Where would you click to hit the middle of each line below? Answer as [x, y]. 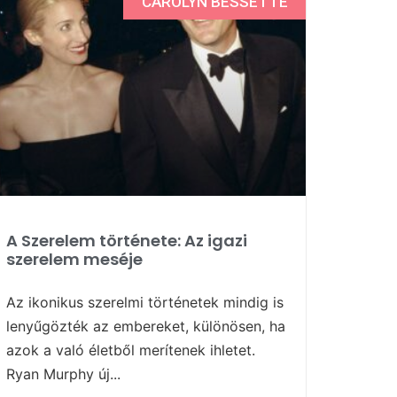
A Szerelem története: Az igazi [127, 240]
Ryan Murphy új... [63, 374]
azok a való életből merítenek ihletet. [131, 350]
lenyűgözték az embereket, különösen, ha [146, 326]
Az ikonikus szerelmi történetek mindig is [145, 302]
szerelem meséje [74, 259]
